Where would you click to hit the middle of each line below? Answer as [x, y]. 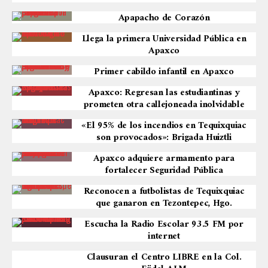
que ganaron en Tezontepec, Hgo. [164, 203]
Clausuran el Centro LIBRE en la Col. [164, 257]
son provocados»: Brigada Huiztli [164, 138]
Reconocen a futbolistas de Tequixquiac [164, 191]
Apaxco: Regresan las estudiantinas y [164, 93]
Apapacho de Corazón [164, 18]
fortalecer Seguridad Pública [164, 170]
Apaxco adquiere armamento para [164, 159]
